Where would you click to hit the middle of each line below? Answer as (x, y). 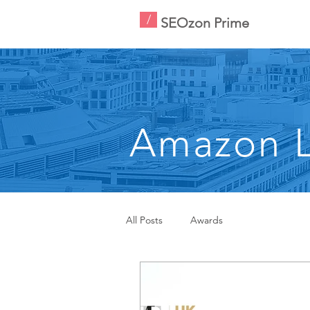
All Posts (144, 220)
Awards (207, 220)
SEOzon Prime (205, 23)
